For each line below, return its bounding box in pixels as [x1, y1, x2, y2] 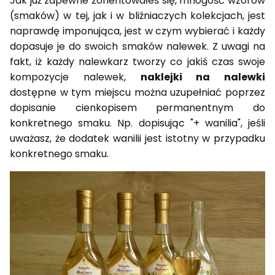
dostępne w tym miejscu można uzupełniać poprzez [10, 85, 265, 100]
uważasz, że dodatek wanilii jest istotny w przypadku [10, 131, 265, 146]
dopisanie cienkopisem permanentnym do [10, 101, 265, 115]
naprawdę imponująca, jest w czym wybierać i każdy [10, 24, 265, 39]
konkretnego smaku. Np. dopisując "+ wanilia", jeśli [10, 116, 265, 131]
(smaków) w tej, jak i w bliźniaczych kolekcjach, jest [10, 9, 265, 23]
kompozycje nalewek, [10, 70, 141, 85]
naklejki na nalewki [140, 70, 265, 85]
